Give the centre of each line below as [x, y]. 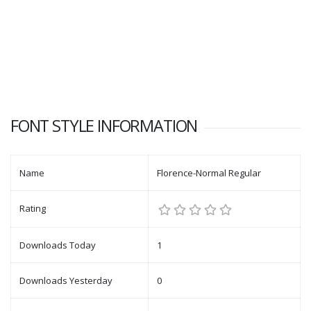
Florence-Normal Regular [209, 173]
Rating [33, 208]
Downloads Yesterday [66, 280]
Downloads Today [58, 245]
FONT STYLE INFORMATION [104, 126]
